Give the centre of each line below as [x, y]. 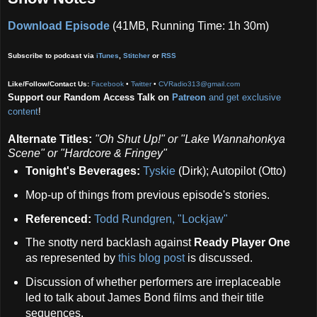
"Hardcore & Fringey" [114, 153]
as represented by [71, 258]
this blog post [151, 258]
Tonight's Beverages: [82, 171]
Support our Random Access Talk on [90, 97]
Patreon [189, 97]
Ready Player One [242, 243]
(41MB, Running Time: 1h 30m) [189, 25]
